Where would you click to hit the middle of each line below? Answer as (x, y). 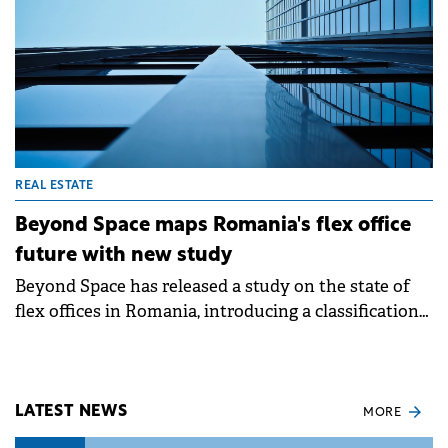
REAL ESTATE (54, 186)
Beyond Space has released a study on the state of (212, 287)
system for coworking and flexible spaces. (180, 337)
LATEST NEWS (71, 411)
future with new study (123, 256)
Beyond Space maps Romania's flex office (213, 226)
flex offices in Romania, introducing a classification (217, 312)
